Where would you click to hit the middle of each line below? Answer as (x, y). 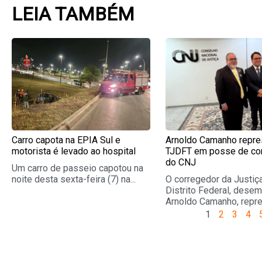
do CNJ (181, 163)
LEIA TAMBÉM (73, 14)
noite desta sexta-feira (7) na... (74, 180)
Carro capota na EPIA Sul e (66, 140)
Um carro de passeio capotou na (77, 168)
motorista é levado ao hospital (74, 151)
